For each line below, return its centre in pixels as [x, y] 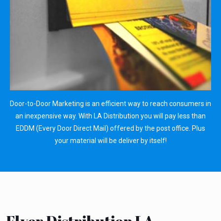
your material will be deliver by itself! [110, 140]
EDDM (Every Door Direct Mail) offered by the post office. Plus [110, 128]
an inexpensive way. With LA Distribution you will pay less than [110, 116]
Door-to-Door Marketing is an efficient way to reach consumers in [110, 103]
